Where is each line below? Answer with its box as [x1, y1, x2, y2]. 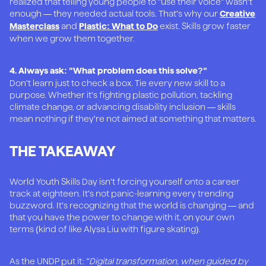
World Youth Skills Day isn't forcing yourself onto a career [9, 175, 240, 186]
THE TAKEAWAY [9, 143, 116, 160]
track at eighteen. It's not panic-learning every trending [9, 187, 233, 198]
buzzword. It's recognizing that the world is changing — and [9, 199, 254, 210]
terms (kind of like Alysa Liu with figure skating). [9, 223, 201, 234]
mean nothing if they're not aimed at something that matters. [9, 113, 256, 124]
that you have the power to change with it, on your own [9, 211, 235, 222]
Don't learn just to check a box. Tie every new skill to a [9, 77, 225, 88]
